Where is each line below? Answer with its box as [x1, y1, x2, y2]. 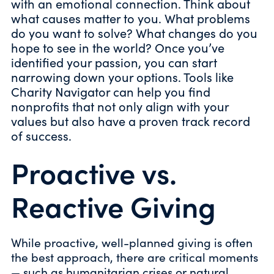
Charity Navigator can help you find [11, 83, 210, 100]
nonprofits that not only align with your [11, 97, 229, 114]
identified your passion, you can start [11, 53, 217, 70]
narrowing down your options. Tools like [11, 68, 234, 85]
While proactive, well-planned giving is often [11, 234, 253, 250]
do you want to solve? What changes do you [11, 24, 257, 41]
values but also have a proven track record [11, 112, 250, 129]
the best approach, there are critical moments [11, 248, 258, 265]
